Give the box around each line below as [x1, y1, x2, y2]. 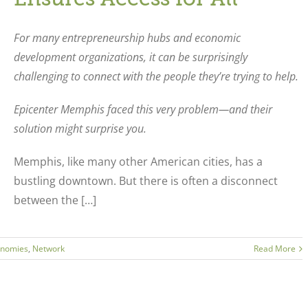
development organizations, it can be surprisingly [13, 49, 247, 65]
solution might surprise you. [13, 121, 146, 136]
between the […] [13, 192, 96, 208]
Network [32, 243, 65, 254]
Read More [254, 243, 296, 254]
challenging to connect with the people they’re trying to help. [13, 69, 298, 84]
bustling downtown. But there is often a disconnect [13, 173, 278, 188]
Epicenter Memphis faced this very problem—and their [13, 102, 272, 117]
